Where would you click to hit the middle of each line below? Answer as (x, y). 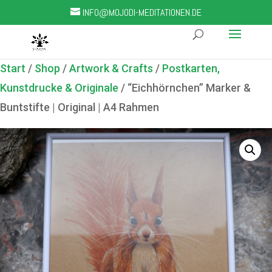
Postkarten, (191, 68)
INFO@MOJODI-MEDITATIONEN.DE (142, 12)
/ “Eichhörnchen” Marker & (185, 88)
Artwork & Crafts (111, 68)
